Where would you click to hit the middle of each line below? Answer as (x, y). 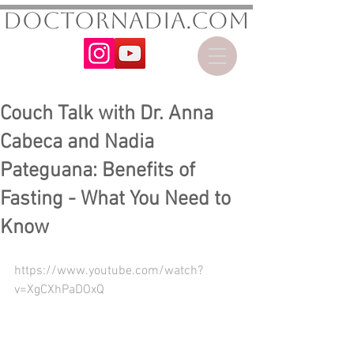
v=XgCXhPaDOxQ (59, 290)
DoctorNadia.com (126, 21)
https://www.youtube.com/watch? (109, 271)
